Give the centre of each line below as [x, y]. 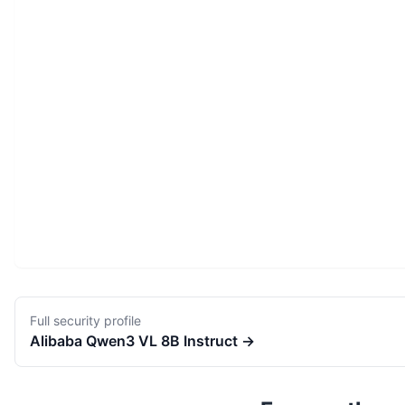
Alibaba [56, 341]
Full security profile [85, 320]
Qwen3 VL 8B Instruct [162, 341]
